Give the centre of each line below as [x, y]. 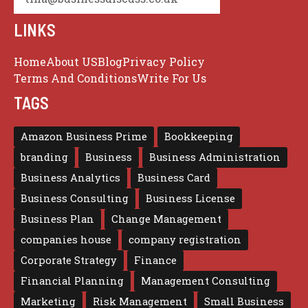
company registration [185, 240]
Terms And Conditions [75, 78]
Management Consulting [206, 281]
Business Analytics [70, 178]
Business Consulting [75, 199]
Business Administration [215, 157]
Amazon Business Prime [84, 137]
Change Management [166, 219]
